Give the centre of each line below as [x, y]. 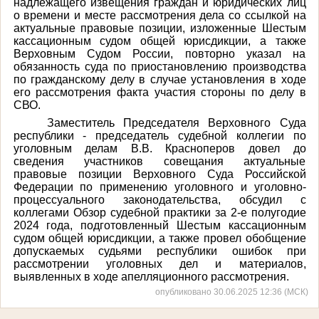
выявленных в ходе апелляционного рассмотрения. [151, 276]
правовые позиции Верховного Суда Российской [159, 174]
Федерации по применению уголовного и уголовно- [159, 187]
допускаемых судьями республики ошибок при [159, 251]
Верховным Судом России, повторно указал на [159, 53]
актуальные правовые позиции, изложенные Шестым [159, 28]
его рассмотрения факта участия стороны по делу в [159, 92]
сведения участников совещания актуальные [159, 161]
